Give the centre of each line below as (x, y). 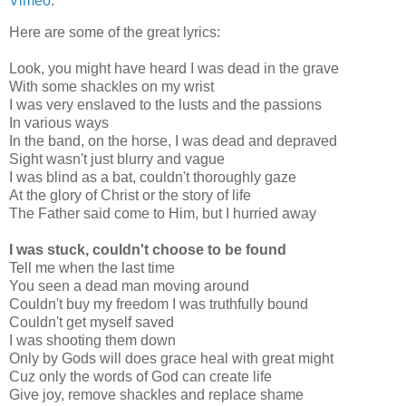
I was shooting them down (92, 341)
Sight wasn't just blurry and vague (117, 159)
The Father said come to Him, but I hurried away (163, 214)
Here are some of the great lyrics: (115, 33)
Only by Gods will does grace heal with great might (171, 359)
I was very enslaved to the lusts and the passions (165, 105)
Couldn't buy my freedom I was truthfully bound (159, 304)
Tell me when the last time (92, 268)
